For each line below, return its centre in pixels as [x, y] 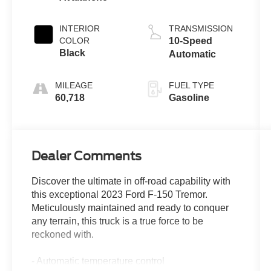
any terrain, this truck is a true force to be [118, 221]
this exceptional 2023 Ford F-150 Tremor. [120, 194]
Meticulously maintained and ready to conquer [130, 207]
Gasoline [189, 97]
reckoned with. [63, 234]
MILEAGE [74, 85]
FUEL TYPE [191, 85]
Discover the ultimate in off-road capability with [131, 181]
